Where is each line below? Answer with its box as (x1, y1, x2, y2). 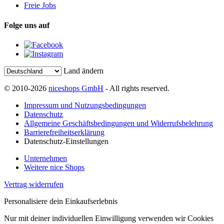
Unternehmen (24, 153, 67, 162)
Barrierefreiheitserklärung (24, 127, 104, 136)
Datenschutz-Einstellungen (24, 136, 108, 145)
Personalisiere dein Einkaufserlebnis (4, 196, 117, 205)
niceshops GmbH (48, 83, 103, 92)
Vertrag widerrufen (4, 179, 63, 188)
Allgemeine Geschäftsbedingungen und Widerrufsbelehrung (24, 118, 213, 127)
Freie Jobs (24, 1, 56, 10)
